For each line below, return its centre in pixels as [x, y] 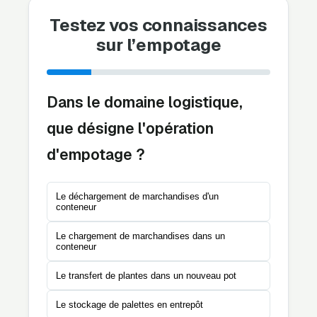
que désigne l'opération [130, 129]
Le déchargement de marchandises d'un [137, 197]
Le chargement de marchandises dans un [140, 236]
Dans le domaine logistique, [145, 103]
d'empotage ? [96, 155]
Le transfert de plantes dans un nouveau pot [146, 276]
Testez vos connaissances [158, 25]
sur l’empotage [158, 45]
